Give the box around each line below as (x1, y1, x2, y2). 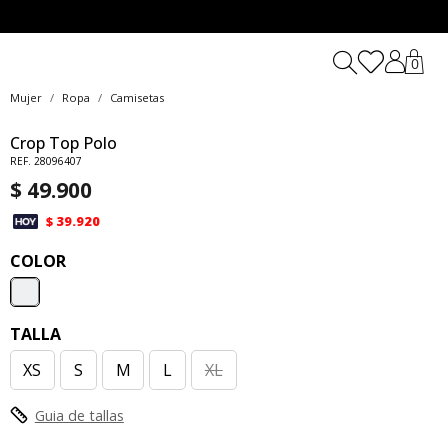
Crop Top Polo (9, 132, 117, 155)
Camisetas (109, 90, 164, 105)
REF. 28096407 (9, 154, 82, 169)
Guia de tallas (34, 405, 124, 425)
